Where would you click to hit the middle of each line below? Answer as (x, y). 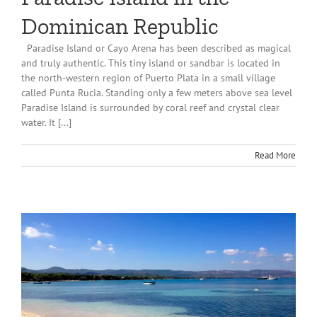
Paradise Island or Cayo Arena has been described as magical (156, 48)
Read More (275, 155)
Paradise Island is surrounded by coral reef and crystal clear (150, 107)
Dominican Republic (120, 26)
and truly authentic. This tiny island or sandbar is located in (151, 63)
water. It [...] (46, 122)
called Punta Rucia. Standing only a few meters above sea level (157, 92)
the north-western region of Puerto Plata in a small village (148, 77)
